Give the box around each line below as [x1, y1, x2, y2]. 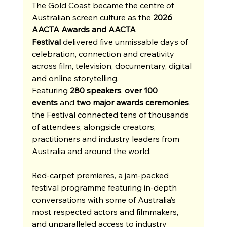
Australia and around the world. [31, 145, 151, 156]
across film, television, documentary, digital [31, 60, 194, 71]
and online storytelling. [31, 72, 121, 83]
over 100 [124, 85, 160, 95]
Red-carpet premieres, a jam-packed [31, 170, 171, 180]
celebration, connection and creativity [31, 48, 176, 59]
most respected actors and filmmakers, [31, 206, 180, 217]
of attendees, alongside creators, [31, 121, 158, 132]
